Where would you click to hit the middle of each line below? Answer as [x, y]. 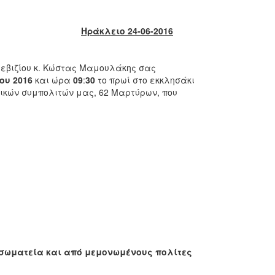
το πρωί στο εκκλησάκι [145, 80]
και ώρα [52, 80]
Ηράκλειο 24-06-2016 [127, 31]
